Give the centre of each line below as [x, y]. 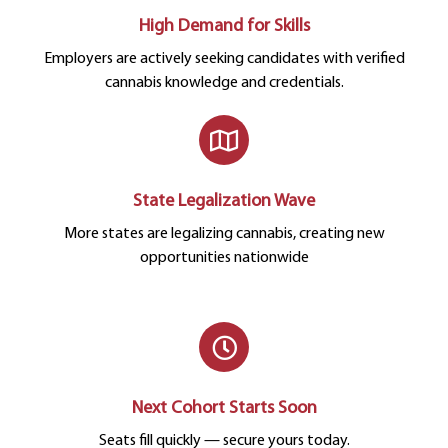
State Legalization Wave [224, 202]
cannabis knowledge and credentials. [224, 83]
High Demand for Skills [224, 27]
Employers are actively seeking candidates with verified [224, 59]
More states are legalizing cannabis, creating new [224, 234]
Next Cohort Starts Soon [224, 409]
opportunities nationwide [224, 258]
